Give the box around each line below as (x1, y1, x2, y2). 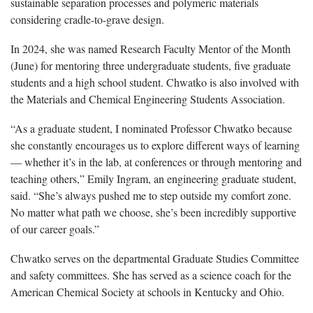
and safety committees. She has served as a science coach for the (10, 268, 291, 283)
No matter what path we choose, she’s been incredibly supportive (10, 205, 296, 220)
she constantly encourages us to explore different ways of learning (10, 138, 300, 153)
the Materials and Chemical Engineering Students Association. (10, 92, 285, 107)
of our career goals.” (10, 221, 99, 237)
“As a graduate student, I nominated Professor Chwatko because (10, 121, 292, 136)
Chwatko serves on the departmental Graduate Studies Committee (10, 251, 299, 266)
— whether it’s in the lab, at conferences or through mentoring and (10, 154, 302, 170)
